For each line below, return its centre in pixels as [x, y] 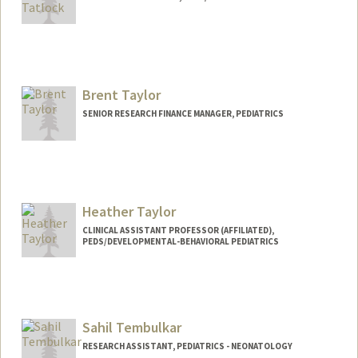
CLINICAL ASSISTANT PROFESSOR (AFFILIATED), [178, 230]
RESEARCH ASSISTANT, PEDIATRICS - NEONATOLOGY [187, 346]
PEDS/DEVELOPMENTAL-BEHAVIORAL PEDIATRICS [180, 241]
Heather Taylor [129, 211]
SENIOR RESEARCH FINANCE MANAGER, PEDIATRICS [183, 113]
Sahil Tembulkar [131, 328]
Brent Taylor [121, 94]
